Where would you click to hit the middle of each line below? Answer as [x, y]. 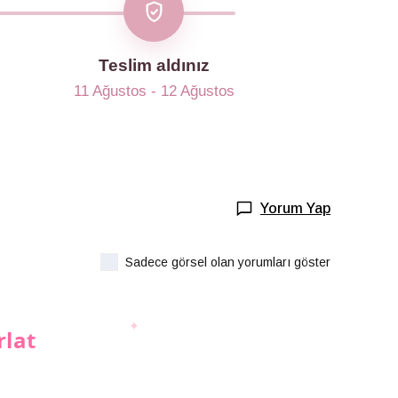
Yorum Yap [295, 208]
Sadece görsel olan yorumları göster [228, 262]
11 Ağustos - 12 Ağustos [154, 91]
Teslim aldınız [154, 65]
